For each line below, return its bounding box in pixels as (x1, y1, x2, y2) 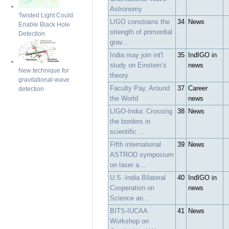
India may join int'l (109, 51, 163, 59)
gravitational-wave (18, 76, 70, 84)
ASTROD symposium (109, 150, 174, 158)
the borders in (109, 117, 150, 125)
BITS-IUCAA (109, 207, 148, 215)
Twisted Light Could (18, 11, 73, 19)
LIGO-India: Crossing (109, 107, 172, 115)
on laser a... (109, 161, 145, 169)
